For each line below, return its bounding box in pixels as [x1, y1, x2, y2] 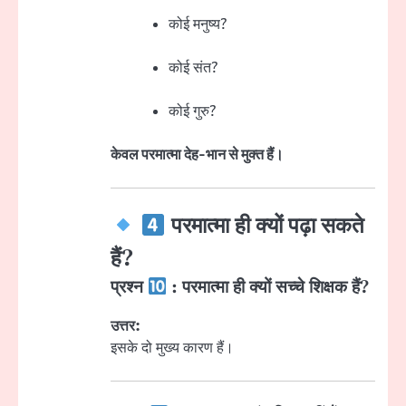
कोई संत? [169, 57, 217, 78]
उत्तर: [111, 316, 140, 337]
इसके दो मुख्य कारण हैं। [111, 338, 234, 359]
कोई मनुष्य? [169, 14, 227, 34]
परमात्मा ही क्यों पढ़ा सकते [165, 213, 364, 241]
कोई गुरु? [169, 101, 216, 121]
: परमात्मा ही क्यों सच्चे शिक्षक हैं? [167, 277, 370, 299]
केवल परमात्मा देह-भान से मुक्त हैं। [111, 145, 284, 165]
